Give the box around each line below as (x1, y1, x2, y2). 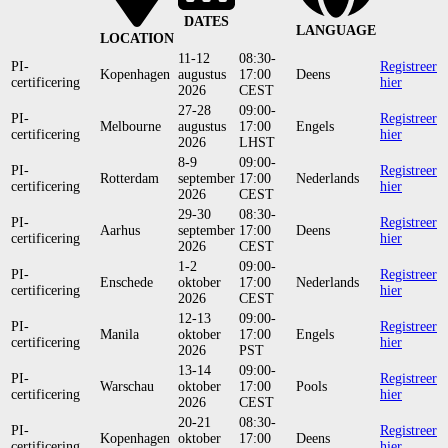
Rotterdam (100, 171, 159, 187)
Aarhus (100, 223, 140, 239)
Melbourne (100, 119, 161, 135)
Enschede (100, 275, 153, 291)
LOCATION (100, 30, 174, 46)
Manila (100, 327, 139, 343)
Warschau (100, 379, 154, 395)
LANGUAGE (296, 22, 376, 38)
